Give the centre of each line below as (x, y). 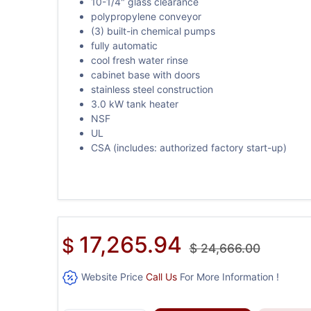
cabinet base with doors (145, 74)
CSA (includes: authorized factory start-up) (188, 147)
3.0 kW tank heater (134, 103)
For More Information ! (228, 276)
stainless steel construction (152, 89)
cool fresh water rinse (139, 60)
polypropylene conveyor (146, 16)
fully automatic (124, 45)
